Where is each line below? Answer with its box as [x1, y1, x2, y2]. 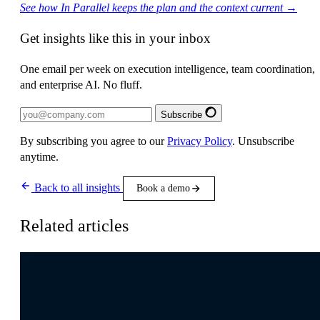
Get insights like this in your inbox [20, 30, 211, 46]
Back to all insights [31, 181, 123, 194]
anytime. [20, 150, 59, 163]
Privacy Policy [167, 134, 232, 147]
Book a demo [136, 182, 190, 194]
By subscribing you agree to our [20, 134, 167, 147]
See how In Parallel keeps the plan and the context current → [20, 1, 297, 14]
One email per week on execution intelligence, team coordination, [20, 62, 315, 75]
